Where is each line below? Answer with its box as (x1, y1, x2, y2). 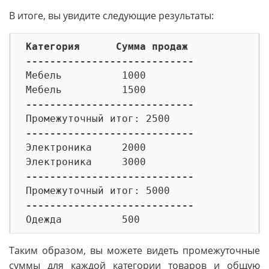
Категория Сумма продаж (26, 41, 188, 53)
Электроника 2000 (26, 142, 146, 154)
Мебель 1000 (26, 70, 146, 82)
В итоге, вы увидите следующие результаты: (9, 9, 214, 23)
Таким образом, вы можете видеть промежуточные (9, 244, 260, 258)
